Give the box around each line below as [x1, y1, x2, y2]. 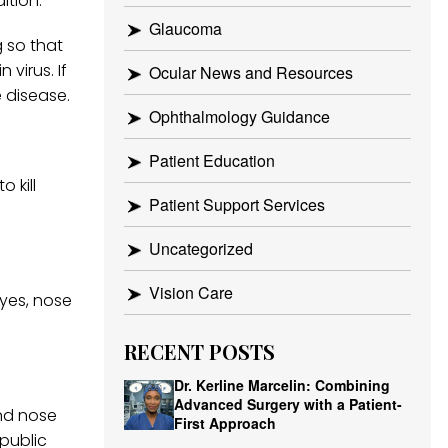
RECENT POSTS [123, 338, 275, 365]
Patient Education [148, 149, 275, 172]
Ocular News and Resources [148, 61, 353, 84]
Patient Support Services [148, 193, 325, 216]
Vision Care [148, 281, 233, 304]
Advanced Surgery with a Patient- [173, 394, 402, 414]
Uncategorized [148, 237, 253, 260]
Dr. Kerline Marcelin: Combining [173, 375, 390, 395]
